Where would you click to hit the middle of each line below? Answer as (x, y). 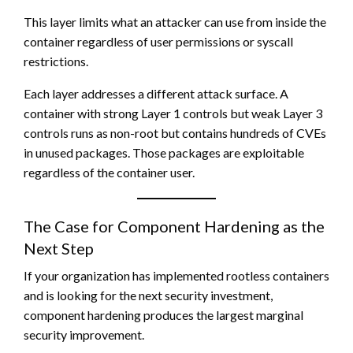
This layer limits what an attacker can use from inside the (175, 21)
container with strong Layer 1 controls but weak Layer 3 (173, 113)
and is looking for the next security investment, (148, 295)
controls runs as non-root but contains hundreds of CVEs (175, 132)
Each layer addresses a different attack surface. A (156, 93)
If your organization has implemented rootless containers (176, 275)
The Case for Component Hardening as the (174, 226)
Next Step (59, 248)
